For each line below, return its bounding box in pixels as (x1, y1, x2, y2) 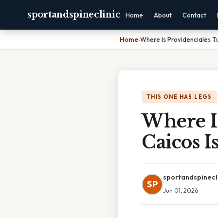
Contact (182, 11, 207, 19)
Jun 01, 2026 (163, 186, 198, 194)
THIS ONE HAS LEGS (146, 93, 212, 100)
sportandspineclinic (27, 9, 121, 20)
